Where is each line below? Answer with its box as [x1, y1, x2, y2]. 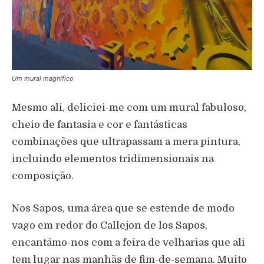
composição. [12, 170, 74, 181]
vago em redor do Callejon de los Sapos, [12, 219, 207, 231]
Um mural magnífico [12, 74, 74, 82]
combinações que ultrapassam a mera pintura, [12, 136, 240, 147]
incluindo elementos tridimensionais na [12, 153, 214, 164]
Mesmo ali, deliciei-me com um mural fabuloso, [12, 101, 246, 113]
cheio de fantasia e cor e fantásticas [12, 118, 187, 130]
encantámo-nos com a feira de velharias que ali [12, 236, 245, 248]
